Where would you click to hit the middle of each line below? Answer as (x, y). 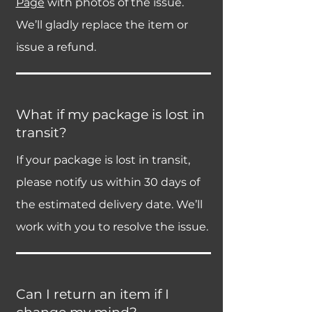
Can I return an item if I (92, 295)
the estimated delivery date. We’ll (109, 205)
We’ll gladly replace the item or (102, 25)
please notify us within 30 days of (108, 182)
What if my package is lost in (110, 115)
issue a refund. (56, 47)
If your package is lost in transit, (103, 160)
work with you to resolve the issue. (112, 227)
